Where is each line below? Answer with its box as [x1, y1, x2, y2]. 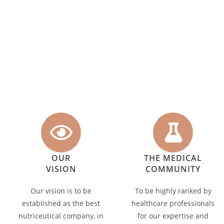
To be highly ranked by [134, 186, 211, 195]
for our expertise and [137, 211, 208, 220]
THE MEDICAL [144, 152, 202, 163]
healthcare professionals [131, 198, 214, 208]
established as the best [22, 198, 100, 208]
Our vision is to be [30, 186, 91, 195]
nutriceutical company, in [18, 211, 103, 220]
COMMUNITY [145, 163, 200, 174]
